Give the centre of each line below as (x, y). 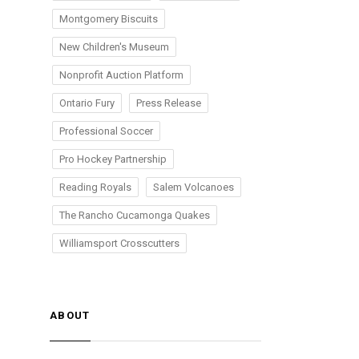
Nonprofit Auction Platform (121, 75)
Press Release (169, 103)
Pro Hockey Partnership (113, 159)
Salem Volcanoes (194, 187)
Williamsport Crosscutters (119, 243)
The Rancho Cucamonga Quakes (135, 215)
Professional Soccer (106, 131)
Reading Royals (95, 187)
